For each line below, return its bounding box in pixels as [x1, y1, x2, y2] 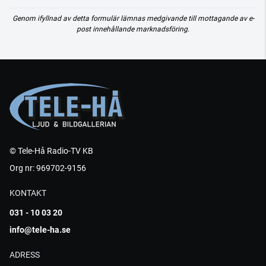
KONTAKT [9, 188, 46, 198]
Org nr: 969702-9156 [9, 163, 86, 173]
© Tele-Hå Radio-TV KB [9, 146, 93, 156]
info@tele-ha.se [9, 225, 71, 235]
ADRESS [9, 250, 40, 259]
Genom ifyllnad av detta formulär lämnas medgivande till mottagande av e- [12, 14, 254, 23]
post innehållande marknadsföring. [77, 25, 189, 33]
